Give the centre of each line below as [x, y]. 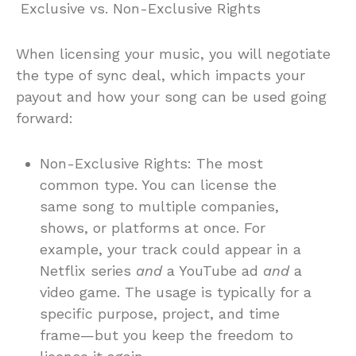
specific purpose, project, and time [160, 313]
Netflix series [88, 270]
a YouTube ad [213, 270]
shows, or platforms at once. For [153, 227]
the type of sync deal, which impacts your [161, 75]
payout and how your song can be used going [171, 96]
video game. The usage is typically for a [176, 292]
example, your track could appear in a [170, 249]
